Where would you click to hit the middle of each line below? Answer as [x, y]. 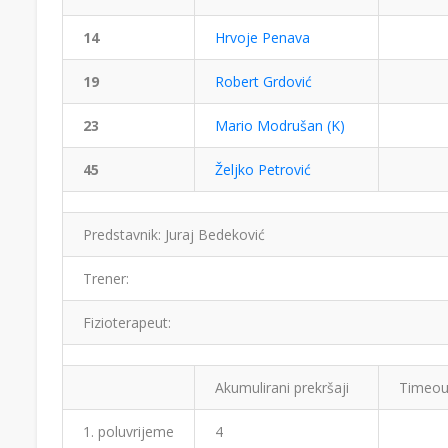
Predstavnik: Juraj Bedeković [174, 234]
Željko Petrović [263, 169]
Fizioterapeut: [127, 322]
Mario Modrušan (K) [280, 125]
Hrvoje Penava [262, 37]
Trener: [106, 278]
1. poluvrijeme [128, 431]
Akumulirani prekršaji [282, 387]
